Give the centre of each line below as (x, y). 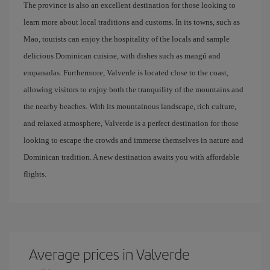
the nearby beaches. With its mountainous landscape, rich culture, (130, 106)
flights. (35, 174)
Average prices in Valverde (110, 254)
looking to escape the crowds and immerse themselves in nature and (133, 140)
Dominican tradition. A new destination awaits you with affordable (131, 157)
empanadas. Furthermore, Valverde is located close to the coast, (126, 73)
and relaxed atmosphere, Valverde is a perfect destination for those (131, 123)
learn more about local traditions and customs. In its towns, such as (132, 22)
